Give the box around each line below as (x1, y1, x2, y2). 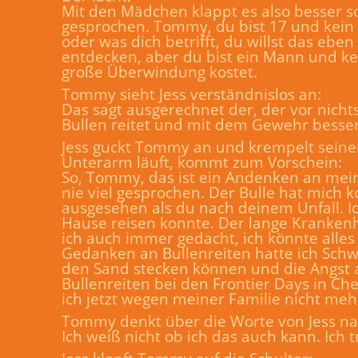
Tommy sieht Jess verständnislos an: (62, 84, 321, 104)
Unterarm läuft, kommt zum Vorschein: (62, 152, 342, 172)
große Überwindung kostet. (62, 62, 257, 82)
